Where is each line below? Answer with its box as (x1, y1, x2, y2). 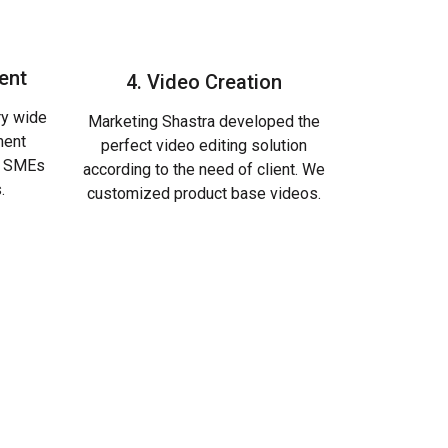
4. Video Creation (125, 70, 282, 94)
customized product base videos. (86, 184, 321, 203)
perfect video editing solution (100, 136, 307, 155)
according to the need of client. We (82, 160, 325, 179)
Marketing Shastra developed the (87, 112, 320, 131)
